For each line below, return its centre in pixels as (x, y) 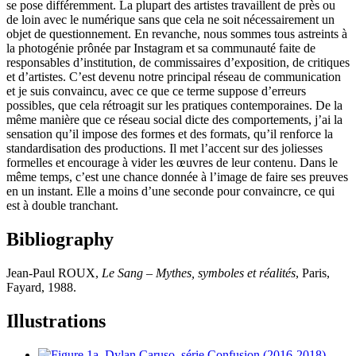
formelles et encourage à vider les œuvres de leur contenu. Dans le (172, 163)
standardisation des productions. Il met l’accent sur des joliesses (164, 149)
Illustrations (56, 321)
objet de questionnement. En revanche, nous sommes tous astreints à (177, 34)
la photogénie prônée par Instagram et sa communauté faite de (161, 48)
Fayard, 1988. (41, 288)
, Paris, (313, 273)
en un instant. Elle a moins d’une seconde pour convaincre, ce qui (170, 192)
